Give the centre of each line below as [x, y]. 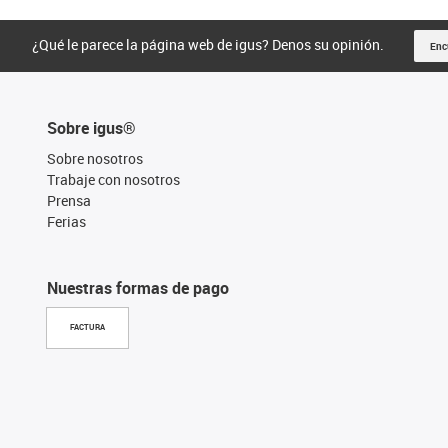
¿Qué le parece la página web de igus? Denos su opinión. [208, 44]
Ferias [66, 221]
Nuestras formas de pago [138, 287]
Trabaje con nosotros [113, 179]
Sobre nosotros [95, 158]
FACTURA [87, 327]
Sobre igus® [91, 127]
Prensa [69, 200]
